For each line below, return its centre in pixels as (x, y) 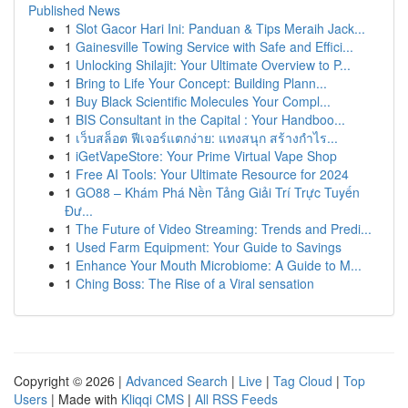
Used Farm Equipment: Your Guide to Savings (209, 247)
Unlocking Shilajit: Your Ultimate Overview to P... (213, 65)
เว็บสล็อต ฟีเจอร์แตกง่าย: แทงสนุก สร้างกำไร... (207, 138)
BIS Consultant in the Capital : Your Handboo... (210, 119)
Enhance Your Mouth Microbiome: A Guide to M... (219, 265)
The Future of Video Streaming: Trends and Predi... (224, 229)
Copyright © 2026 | (70, 381)
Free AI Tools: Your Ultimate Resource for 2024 (212, 174)
